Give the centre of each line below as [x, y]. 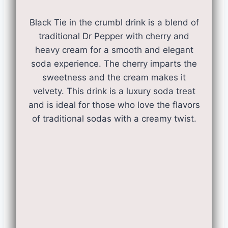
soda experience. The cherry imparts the [114, 64]
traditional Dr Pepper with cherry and [114, 36]
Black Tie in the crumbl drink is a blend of [114, 22]
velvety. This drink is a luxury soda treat [114, 91]
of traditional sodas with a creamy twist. [114, 119]
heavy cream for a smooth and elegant [114, 50]
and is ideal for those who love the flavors [114, 105]
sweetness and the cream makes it [114, 77]
